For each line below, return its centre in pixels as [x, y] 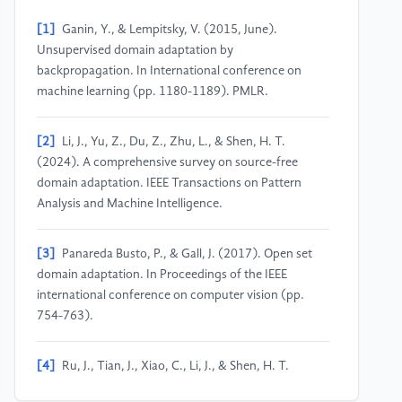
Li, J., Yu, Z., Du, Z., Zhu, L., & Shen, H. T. [174, 142]
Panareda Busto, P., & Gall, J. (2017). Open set [187, 254]
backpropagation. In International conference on [169, 71]
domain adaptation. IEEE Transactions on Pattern [169, 184]
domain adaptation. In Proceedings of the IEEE [162, 275]
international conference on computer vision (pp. [170, 296]
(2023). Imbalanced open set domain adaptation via [178, 387]
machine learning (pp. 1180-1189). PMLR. [153, 92]
